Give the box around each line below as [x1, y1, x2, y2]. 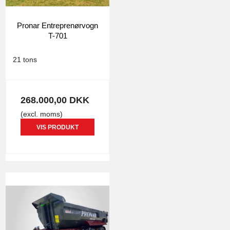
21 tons [13, 55, 37, 64]
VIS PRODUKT [36, 123, 79, 131]
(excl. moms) [21, 110, 63, 119]
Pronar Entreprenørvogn [17, 21, 98, 30]
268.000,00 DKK [21, 95, 89, 106]
